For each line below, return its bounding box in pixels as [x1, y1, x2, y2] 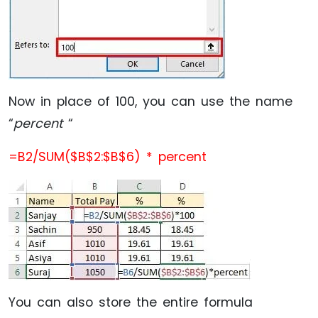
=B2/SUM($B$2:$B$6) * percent [9, 148, 207, 165]
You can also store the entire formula [9, 293, 253, 311]
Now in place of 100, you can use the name [9, 92, 292, 110]
